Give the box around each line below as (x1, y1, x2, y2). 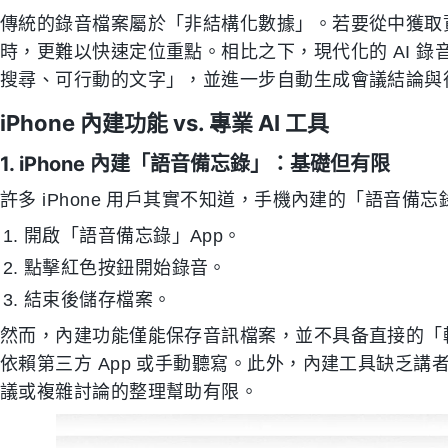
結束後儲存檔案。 (24, 290, 172, 310)
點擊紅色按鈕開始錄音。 (24, 258, 227, 278)
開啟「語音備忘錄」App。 (24, 226, 242, 246)
